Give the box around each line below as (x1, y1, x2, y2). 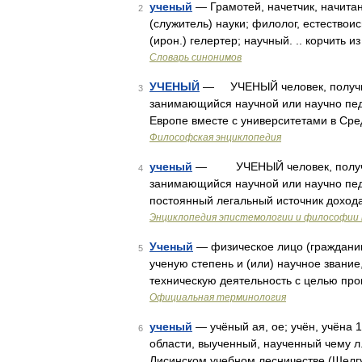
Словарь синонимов (149, 52, 242, 63)
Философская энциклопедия (149, 132, 281, 143)
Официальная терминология (149, 292, 286, 303)
